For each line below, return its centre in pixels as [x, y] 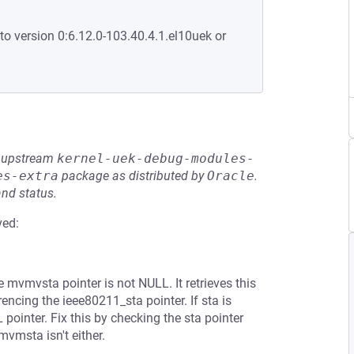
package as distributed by [133, 176]
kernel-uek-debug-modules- [156, 158]
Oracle [231, 176]
